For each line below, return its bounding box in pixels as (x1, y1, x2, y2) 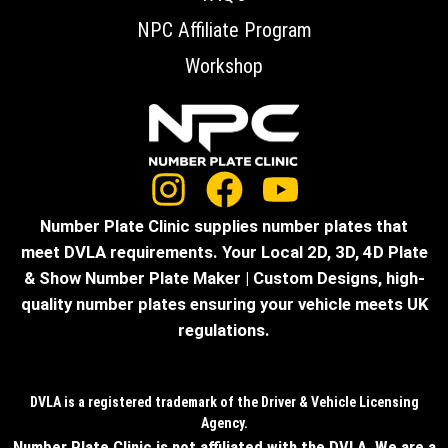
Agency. (200, 415, 248, 432)
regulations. (178, 320, 270, 341)
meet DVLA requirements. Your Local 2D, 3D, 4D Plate (20, 242, 428, 263)
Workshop (185, 53, 263, 78)
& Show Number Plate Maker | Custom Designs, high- (23, 268, 425, 289)
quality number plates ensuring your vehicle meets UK (20, 294, 428, 315)
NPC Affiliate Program (136, 17, 312, 42)
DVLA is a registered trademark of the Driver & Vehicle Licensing (29, 394, 419, 411)
